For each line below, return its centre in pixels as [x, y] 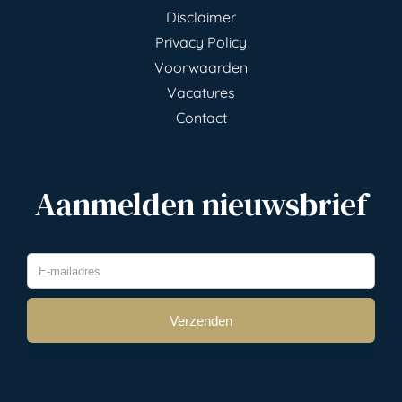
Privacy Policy [201, 42]
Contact [201, 117]
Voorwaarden [201, 67]
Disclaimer [201, 17]
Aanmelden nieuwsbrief [201, 204]
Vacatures [201, 92]
